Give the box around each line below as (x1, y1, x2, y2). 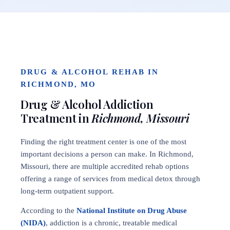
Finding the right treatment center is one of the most (21, 138, 186, 146)
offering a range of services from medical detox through (21, 175, 200, 183)
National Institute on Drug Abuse (76, 206, 187, 215)
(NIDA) (21, 219, 46, 227)
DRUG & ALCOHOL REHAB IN (21, 68, 159, 76)
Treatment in (21, 110, 92, 126)
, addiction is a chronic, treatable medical (46, 219, 177, 227)
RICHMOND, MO (21, 80, 97, 88)
